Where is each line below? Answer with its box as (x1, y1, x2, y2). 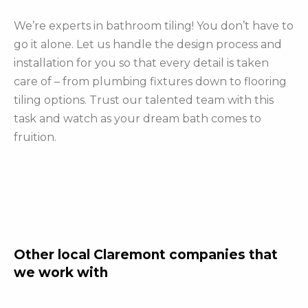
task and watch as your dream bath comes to (14, 112, 261, 126)
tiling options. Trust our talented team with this (14, 93, 274, 107)
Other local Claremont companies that (14, 247, 278, 263)
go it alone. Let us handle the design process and (14, 38, 282, 52)
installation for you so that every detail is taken (14, 56, 269, 70)
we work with (14, 265, 108, 281)
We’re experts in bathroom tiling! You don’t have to (14, 19, 294, 33)
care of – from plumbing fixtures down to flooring (14, 75, 287, 89)
